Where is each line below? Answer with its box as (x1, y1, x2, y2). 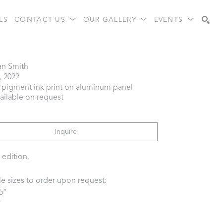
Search (173, 48, 195, 55)
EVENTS (154, 16, 186, 23)
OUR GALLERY (83, 16, 139, 23)
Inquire (54, 128, 77, 135)
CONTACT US (14, 16, 68, 23)
